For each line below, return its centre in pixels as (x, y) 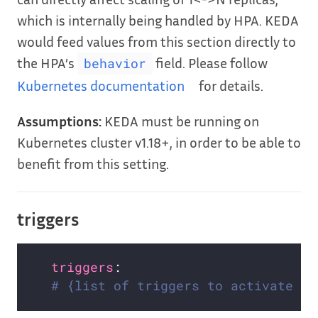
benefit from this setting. (93, 163)
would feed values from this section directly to (157, 41)
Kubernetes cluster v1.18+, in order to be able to (159, 142)
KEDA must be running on (180, 120)
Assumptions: (59, 120)
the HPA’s (47, 62)
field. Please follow (210, 62)
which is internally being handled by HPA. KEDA (158, 20)
